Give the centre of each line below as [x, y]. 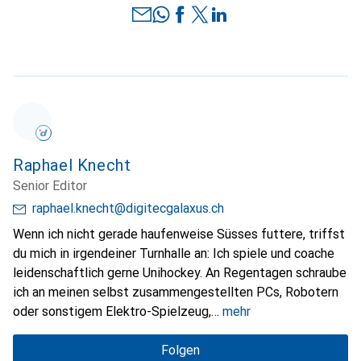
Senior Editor [50, 185]
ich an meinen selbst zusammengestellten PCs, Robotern [176, 292]
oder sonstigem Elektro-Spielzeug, [112, 311]
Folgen [180, 350]
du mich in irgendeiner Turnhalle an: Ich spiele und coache [174, 253]
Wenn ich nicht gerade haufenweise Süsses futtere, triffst [179, 234]
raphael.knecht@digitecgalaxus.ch [128, 208]
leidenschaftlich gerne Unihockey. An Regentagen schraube [180, 272]
